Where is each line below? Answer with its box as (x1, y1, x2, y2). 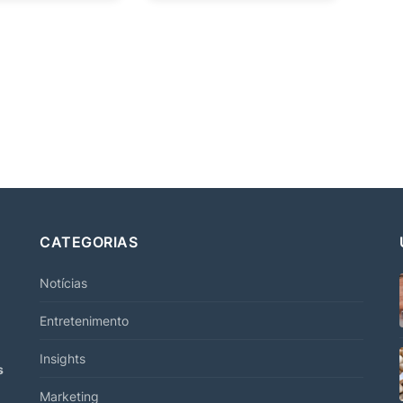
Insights (40, 350, 85, 366)
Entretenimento (40, 312, 129, 328)
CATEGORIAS (40, 232, 138, 251)
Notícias (40, 274, 87, 291)
